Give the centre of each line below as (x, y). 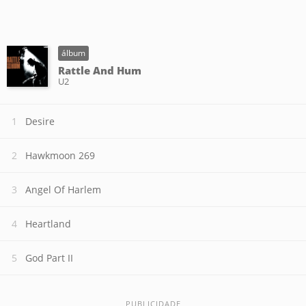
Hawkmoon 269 (60, 155)
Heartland (48, 224)
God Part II (49, 258)
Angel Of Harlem (63, 190)
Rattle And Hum (100, 70)
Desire (40, 121)
